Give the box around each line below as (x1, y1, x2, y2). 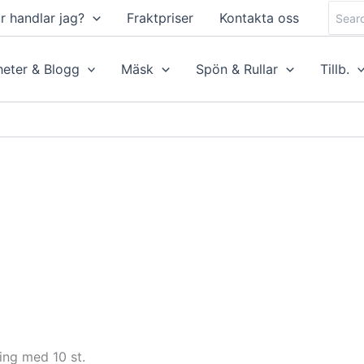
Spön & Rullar (196, 61, 279, 77)
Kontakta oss (219, 10, 299, 26)
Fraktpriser (126, 10, 193, 26)
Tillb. (319, 61, 349, 77)
